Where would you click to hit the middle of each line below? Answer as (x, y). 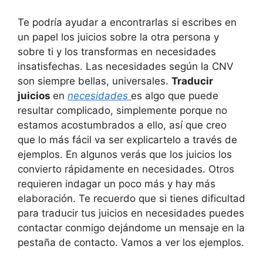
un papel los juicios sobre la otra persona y (118, 37)
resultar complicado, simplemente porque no (122, 111)
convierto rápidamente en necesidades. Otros (126, 169)
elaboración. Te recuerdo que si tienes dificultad (131, 199)
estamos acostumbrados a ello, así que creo (122, 125)
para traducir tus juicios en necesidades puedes (131, 213)
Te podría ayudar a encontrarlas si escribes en (127, 23)
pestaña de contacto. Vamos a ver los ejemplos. (131, 243)
